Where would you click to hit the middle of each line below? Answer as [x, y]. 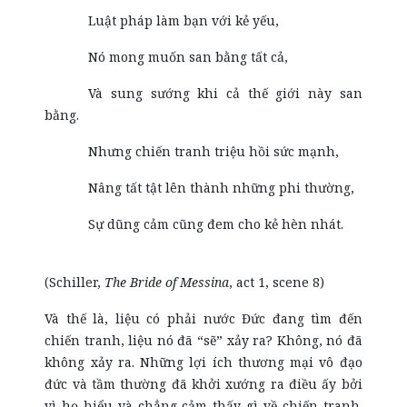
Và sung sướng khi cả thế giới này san [225, 93]
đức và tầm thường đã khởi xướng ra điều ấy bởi [203, 384]
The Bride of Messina [167, 282]
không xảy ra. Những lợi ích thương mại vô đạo [203, 362]
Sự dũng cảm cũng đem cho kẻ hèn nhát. [220, 224]
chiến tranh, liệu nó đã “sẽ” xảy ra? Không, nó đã [203, 340]
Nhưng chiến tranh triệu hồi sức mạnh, [214, 151]
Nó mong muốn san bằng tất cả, [189, 57]
